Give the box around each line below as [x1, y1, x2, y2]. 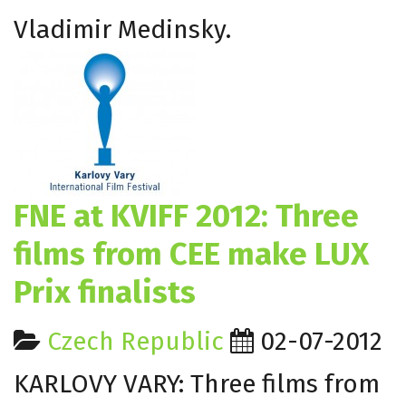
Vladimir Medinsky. [14, 14, 231, 44]
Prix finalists [14, 272, 196, 311]
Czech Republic [47, 325, 224, 356]
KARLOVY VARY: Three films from [14, 368, 380, 399]
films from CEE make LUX [14, 234, 369, 273]
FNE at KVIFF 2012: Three [14, 196, 359, 235]
